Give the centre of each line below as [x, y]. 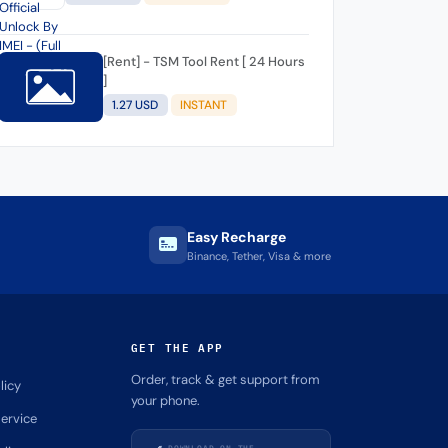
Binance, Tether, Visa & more [259, 255]
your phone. [165, 400]
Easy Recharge [236, 236]
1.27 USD [135, 105]
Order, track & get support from [225, 379]
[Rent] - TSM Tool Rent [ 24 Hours [127, 61]
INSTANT [204, 105]
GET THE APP [177, 346]
